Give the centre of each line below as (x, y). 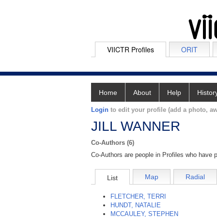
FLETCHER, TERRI (138, 197)
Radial (195, 177)
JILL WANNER (136, 126)
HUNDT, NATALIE (136, 205)
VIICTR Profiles (131, 49)
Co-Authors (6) (113, 143)
